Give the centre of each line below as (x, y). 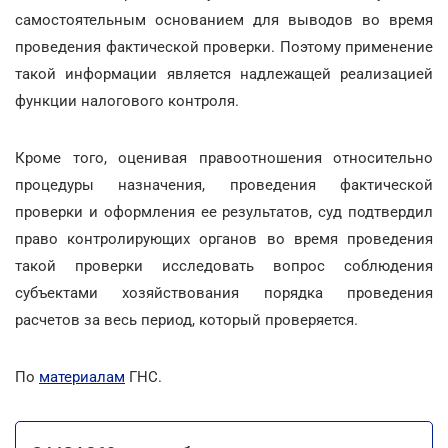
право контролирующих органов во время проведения (224, 238)
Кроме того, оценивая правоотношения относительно (224, 157)
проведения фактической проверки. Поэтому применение (224, 46)
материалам (82, 376)
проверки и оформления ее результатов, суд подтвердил (224, 211)
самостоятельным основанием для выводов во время (224, 19)
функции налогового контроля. (127, 100)
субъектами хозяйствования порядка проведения (224, 292)
